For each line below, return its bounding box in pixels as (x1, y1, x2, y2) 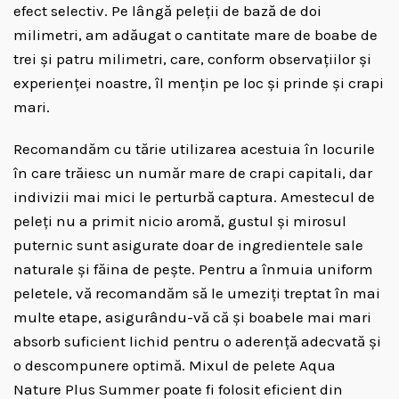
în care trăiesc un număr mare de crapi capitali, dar (13, 164, 372, 182)
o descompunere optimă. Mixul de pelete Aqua (13, 356, 336, 374)
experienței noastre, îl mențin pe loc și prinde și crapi (13, 74, 384, 92)
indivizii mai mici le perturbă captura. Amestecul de (13, 188, 375, 206)
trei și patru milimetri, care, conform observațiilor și (13, 50, 371, 68)
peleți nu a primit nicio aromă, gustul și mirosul (13, 212, 346, 230)
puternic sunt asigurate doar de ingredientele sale (13, 236, 363, 254)
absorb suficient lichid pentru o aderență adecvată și (13, 332, 381, 350)
